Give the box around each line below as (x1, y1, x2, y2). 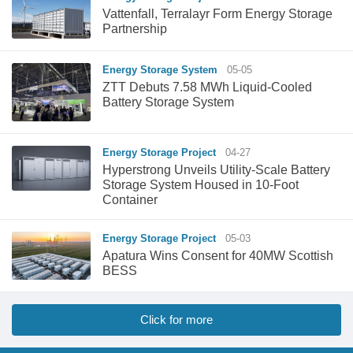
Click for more (140, 312, 213, 326)
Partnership (102, 21, 167, 35)
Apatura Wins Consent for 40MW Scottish (102, 249, 333, 263)
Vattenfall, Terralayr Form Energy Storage (102, 6, 333, 20)
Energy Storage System (102, 63, 224, 76)
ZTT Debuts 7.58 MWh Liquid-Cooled (102, 80, 312, 94)
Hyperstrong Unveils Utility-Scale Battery (102, 163, 330, 177)
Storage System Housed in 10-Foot (102, 178, 299, 192)
